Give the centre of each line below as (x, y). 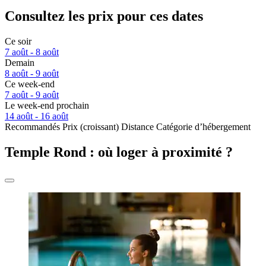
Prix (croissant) (91, 127)
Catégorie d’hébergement (203, 127)
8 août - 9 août (32, 74)
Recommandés (32, 127)
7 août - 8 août (32, 52)
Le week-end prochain (47, 106)
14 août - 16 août (37, 116)
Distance (137, 127)
